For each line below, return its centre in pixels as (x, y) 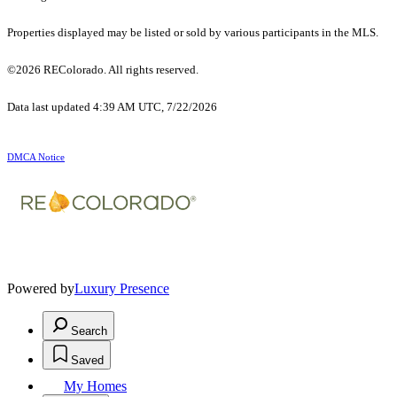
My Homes (95, 386)
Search (89, 331)
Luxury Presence (122, 289)
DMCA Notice (36, 158)
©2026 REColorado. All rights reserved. (104, 70)
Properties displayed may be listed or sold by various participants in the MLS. (193, 33)
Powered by (41, 289)
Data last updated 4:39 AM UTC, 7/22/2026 (112, 107)
